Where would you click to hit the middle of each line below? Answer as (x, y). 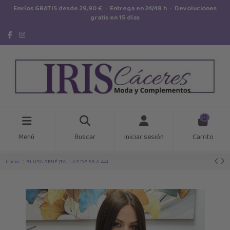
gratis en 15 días (115, 18)
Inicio (12, 161)
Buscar (85, 137)
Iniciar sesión (144, 137)
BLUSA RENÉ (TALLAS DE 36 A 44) (68, 161)
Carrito (203, 137)
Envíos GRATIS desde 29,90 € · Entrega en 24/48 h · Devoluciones (115, 8)
